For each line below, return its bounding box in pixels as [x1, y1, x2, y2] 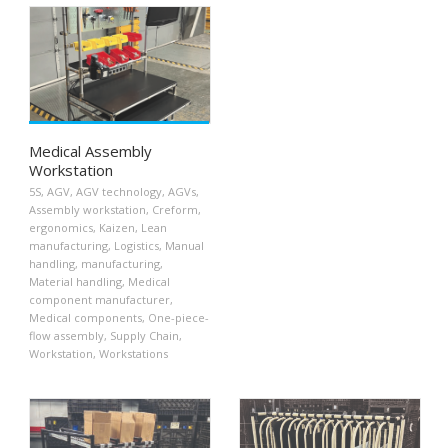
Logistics [114, 238, 159, 254]
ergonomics [29, 220, 93, 236]
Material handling [29, 274, 122, 290]
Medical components [29, 310, 142, 326]
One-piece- [148, 310, 209, 326]
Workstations [99, 346, 168, 362]
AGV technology [76, 184, 162, 200]
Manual [165, 238, 204, 254]
